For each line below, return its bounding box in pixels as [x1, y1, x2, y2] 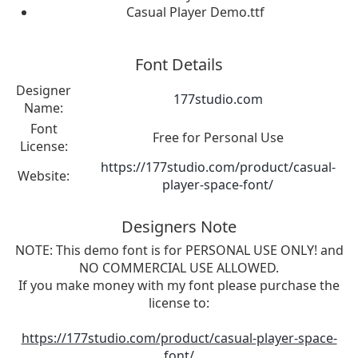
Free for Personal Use [152, 128, 284, 146]
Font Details [135, 53, 223, 75]
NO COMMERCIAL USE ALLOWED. [79, 258, 279, 276]
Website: [18, 166, 70, 185]
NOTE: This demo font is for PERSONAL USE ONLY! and [14, 241, 344, 259]
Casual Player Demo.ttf [125, 2, 265, 21]
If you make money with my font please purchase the [18, 276, 340, 294]
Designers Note [121, 215, 237, 237]
